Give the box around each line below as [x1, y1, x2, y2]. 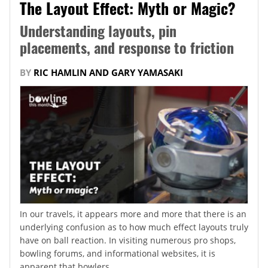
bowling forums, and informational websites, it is [20, 248, 215, 260]
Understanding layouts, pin [20, 19, 176, 41]
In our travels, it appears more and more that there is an [20, 208, 246, 220]
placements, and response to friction [20, 36, 234, 58]
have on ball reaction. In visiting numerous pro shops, [20, 234, 236, 246]
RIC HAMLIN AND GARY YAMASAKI [33, 66, 183, 78]
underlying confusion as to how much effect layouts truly [20, 221, 248, 233]
